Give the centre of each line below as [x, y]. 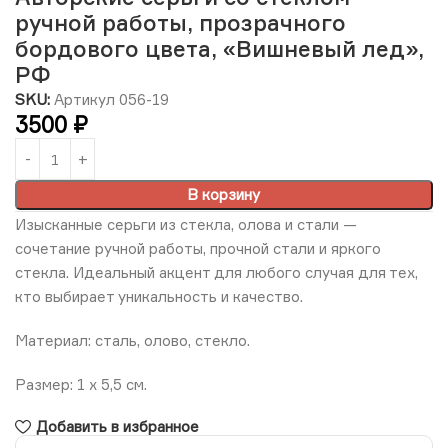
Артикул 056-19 [111, 100]
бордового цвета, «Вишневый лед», [219, 49]
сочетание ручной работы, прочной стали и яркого [198, 249]
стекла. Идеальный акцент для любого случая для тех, [216, 273]
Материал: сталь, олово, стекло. [132, 341]
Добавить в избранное [117, 427]
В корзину [224, 195]
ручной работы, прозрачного [180, 23]
